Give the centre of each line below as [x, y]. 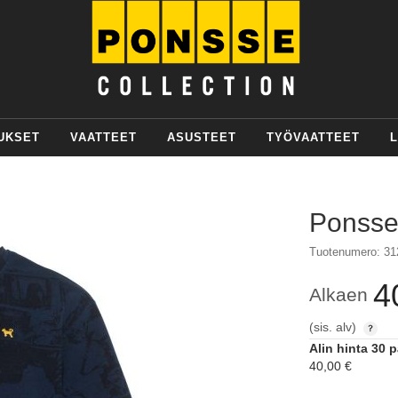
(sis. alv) [334, 327]
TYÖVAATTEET [313, 138]
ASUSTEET [201, 138]
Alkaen [338, 295]
